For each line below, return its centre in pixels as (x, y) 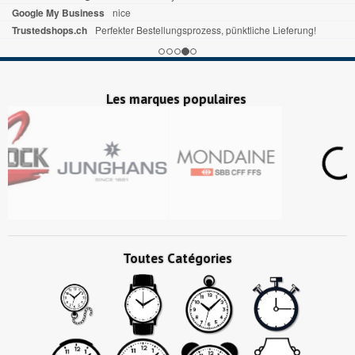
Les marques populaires (177, 99)
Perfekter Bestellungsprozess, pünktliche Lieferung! (206, 30)
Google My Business (58, 13)
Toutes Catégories (177, 259)
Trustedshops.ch (50, 31)
